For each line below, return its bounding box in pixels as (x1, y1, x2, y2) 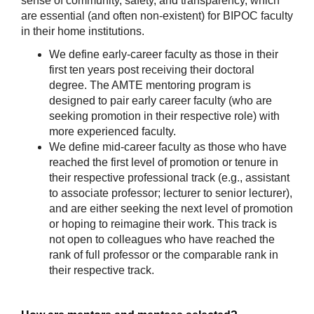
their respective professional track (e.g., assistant (49, 172, 289, 184)
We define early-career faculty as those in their (49, 48, 278, 61)
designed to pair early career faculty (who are (49, 95, 272, 107)
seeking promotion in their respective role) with (49, 110, 280, 123)
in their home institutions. (21, 25, 144, 38)
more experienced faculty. (49, 125, 176, 138)
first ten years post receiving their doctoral (49, 64, 254, 76)
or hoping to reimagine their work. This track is (49, 218, 277, 231)
